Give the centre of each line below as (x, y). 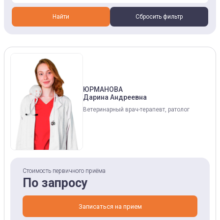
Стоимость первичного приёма (64, 171)
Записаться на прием (110, 206)
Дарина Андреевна (115, 97)
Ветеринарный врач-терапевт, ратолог (136, 110)
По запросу (55, 183)
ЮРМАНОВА (103, 89)
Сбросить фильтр (159, 17)
